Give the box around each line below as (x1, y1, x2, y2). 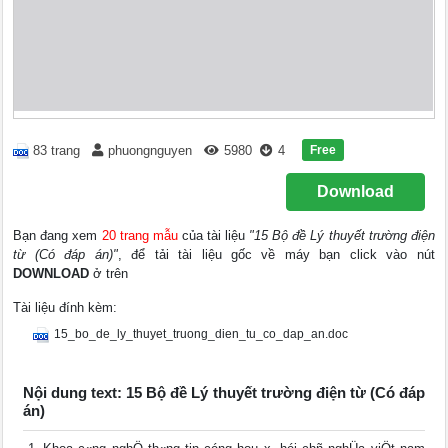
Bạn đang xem (13, 228, 102, 243)
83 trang (33, 143, 81, 159)
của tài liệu (177, 228, 250, 243)
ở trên (89, 266, 129, 281)
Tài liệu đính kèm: (13, 300, 118, 315)
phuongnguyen (108, 143, 193, 159)
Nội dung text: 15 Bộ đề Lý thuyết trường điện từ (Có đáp (23, 384, 425, 401)
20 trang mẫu (101, 228, 178, 243)
